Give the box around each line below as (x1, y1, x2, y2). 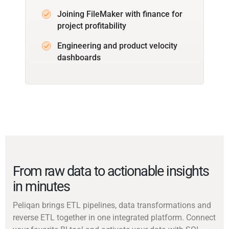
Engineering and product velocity (57, 40, 177, 51)
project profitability (57, 20, 126, 31)
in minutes (13, 178, 70, 195)
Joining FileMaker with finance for (57, 9, 182, 19)
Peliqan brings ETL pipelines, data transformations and (13, 200, 211, 210)
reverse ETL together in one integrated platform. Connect (13, 212, 216, 222)
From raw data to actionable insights (13, 163, 209, 179)
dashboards (57, 52, 101, 62)
